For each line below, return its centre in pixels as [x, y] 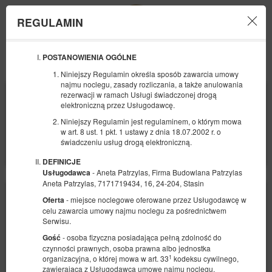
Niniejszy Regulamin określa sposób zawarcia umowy [150, 74]
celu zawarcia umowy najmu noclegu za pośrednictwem [134, 210]
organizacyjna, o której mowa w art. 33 [106, 258]
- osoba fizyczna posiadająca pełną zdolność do [141, 237]
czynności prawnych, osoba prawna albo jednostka [127, 248]
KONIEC [155, 90]
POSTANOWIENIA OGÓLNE [90, 57]
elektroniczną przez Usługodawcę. [118, 105]
